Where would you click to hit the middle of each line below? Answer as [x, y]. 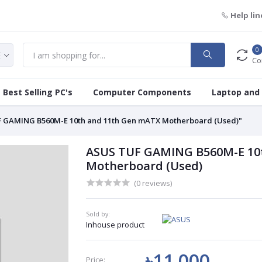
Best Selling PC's [38, 92]
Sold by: [98, 214]
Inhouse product [115, 225]
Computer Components [142, 92]
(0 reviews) [153, 183]
